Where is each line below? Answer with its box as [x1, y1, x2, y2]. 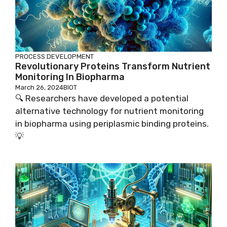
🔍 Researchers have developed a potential [15, 93, 188, 103]
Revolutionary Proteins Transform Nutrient [15, 60, 210, 72]
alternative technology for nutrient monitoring [15, 105, 204, 116]
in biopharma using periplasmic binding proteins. [15, 118, 209, 129]
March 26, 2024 [15, 83, 63, 91]
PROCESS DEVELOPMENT [15, 52, 94, 60]
